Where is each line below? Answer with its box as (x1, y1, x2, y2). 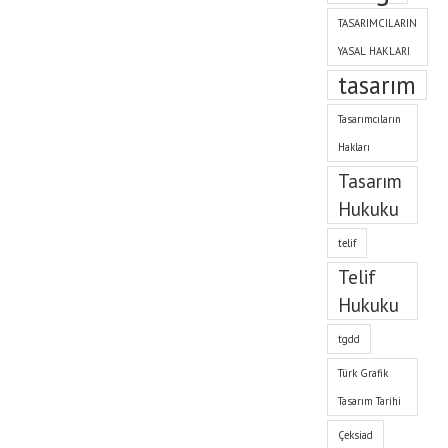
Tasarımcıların (338, 112, 402, 126)
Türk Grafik (338, 366, 389, 380)
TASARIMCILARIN (338, 16, 418, 30)
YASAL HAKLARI (338, 44, 411, 58)
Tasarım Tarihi (338, 394, 402, 408)
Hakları (338, 140, 371, 154)
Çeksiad (338, 428, 374, 442)
